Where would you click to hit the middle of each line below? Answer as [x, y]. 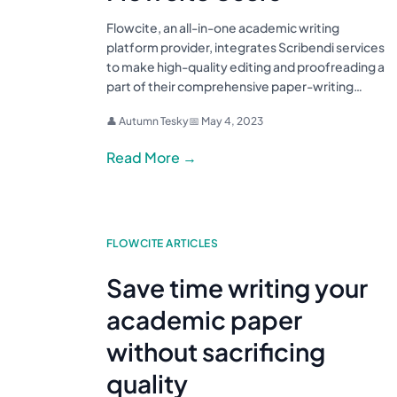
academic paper [204, 320]
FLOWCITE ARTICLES [163, 244]
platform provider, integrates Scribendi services [245, 47]
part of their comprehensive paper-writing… [234, 86]
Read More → [152, 158]
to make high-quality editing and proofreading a [245, 67]
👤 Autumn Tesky [148, 121]
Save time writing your [237, 288]
